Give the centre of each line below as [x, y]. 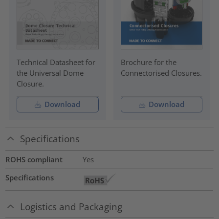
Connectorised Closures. [161, 73]
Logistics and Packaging [71, 206]
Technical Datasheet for [56, 62]
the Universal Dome [50, 73]
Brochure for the [148, 62]
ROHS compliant [34, 159]
